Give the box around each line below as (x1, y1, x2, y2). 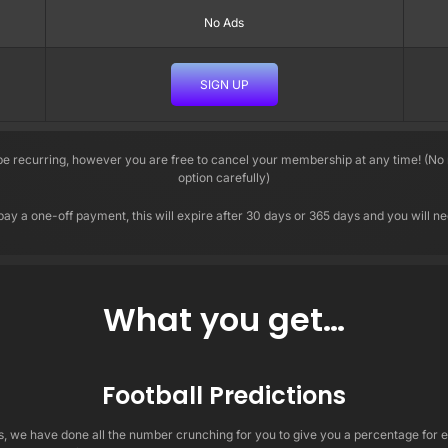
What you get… (103, 297, 345, 343)
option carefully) (178, 169, 270, 185)
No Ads (204, 14, 245, 30)
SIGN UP (199, 76, 249, 92)
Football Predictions (102, 378, 346, 412)
